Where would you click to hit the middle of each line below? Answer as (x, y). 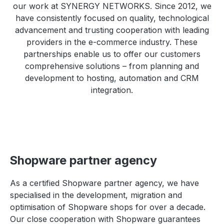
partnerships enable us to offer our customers (112, 54)
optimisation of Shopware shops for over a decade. (108, 207)
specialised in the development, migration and (96, 195)
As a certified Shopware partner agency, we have (104, 183)
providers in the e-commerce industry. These (112, 42)
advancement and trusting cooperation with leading (112, 30)
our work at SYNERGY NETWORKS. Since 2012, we (112, 6)
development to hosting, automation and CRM (112, 78)
